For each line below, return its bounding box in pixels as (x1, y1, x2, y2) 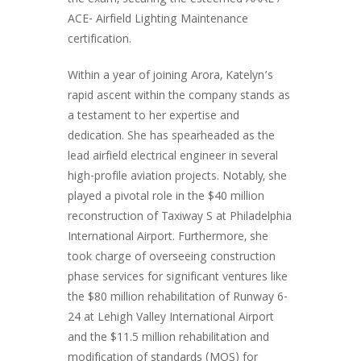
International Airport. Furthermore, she (68, 228, 268, 247)
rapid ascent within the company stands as (68, 87, 290, 106)
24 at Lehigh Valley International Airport (68, 309, 274, 328)
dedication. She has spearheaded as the (68, 127, 275, 147)
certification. (68, 31, 131, 50)
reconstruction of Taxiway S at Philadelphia (68, 208, 292, 227)
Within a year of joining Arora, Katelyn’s (68, 67, 273, 86)
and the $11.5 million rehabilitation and (68, 329, 269, 348)
